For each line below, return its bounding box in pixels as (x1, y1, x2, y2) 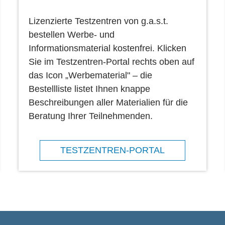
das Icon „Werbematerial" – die (29, 70, 153, 80)
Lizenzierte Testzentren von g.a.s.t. (29, 16, 169, 26)
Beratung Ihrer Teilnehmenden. (29, 110, 153, 121)
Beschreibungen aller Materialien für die (29, 97, 188, 107)
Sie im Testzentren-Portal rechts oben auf (29, 56, 195, 67)
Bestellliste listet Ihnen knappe (29, 83, 151, 94)
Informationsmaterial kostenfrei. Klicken (29, 43, 187, 53)
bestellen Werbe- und (29, 29, 115, 40)
